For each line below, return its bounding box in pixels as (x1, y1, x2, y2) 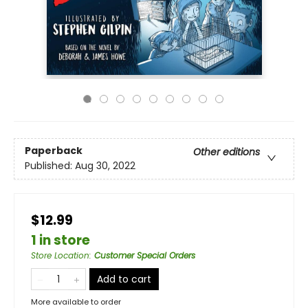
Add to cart (97, 272, 151, 286)
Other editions (193, 145, 260, 159)
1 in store (31, 231, 90, 250)
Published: (25, 159, 75, 173)
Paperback (25, 144, 82, 158)
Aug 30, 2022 (75, 159, 135, 173)
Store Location (31, 250, 89, 261)
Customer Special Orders (94, 250, 195, 261)
